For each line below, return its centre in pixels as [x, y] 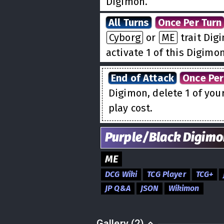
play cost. [131, 108]
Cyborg [125, 37]
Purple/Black [143, 137]
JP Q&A [118, 188]
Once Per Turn [190, 22]
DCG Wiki [121, 174]
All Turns [129, 22]
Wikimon [184, 188]
